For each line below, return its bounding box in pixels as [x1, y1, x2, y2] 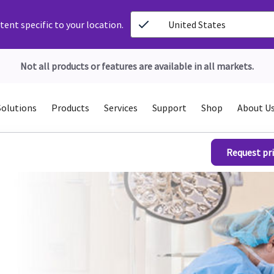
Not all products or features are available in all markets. [20, 60, 254, 72]
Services [103, 102, 138, 114]
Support [152, 102, 187, 114]
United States [168, 18, 226, 31]
